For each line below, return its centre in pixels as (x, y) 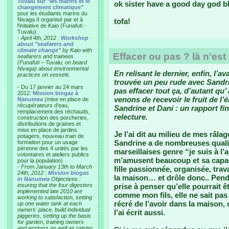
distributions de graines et (49, 124)
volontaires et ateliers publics (53, 154)
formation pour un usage (48, 142)
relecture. (131, 117)
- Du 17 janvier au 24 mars (50, 87)
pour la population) (40, 161)
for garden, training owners (51, 222)
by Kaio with (76, 50)
